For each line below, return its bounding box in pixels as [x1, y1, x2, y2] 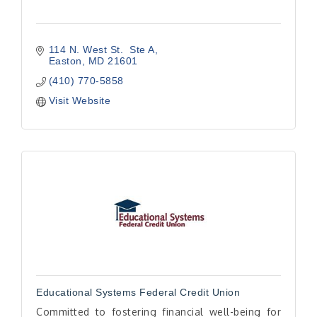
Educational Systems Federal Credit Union [36, 287, 240, 298]
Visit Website [48, 95, 110, 106]
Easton [48, 55, 82, 67]
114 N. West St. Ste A [48, 44, 155, 55]
